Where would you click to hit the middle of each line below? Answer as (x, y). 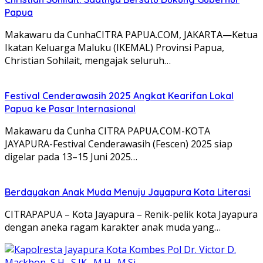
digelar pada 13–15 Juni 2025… (71, 156)
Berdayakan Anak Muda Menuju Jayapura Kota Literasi (128, 192)
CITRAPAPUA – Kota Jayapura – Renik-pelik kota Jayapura (131, 214)
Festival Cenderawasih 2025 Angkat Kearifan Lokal (119, 95)
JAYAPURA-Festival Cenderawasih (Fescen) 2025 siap (119, 144)
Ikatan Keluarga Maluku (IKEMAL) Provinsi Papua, (114, 47)
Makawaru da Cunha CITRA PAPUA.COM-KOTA (107, 131)
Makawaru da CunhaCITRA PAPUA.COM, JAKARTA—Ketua (131, 34)
